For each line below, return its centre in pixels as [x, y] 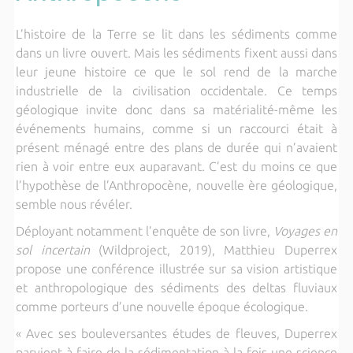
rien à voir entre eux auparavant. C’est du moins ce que [176, 167]
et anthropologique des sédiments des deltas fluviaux [176, 288]
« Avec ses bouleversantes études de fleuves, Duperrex [176, 334]
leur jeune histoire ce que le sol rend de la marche [176, 72]
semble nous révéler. [74, 204]
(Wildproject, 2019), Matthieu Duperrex [214, 250]
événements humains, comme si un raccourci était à [176, 129]
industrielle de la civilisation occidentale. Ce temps [176, 91]
